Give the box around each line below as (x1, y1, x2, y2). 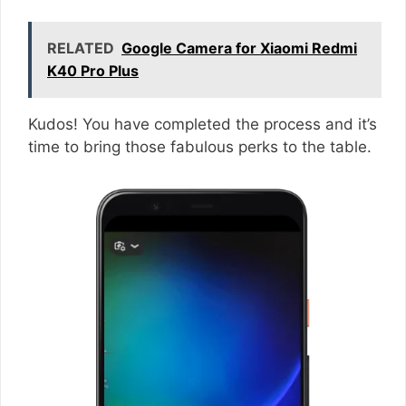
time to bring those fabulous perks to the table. (28, 137, 376, 156)
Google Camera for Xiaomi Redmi (121, 38, 357, 57)
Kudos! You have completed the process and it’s (28, 114, 377, 133)
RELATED (47, 38, 114, 57)
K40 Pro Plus (47, 61, 139, 80)
